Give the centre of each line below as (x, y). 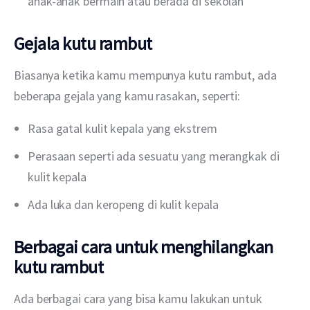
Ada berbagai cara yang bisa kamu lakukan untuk (139, 298)
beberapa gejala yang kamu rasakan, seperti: (127, 95)
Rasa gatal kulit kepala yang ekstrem (122, 128)
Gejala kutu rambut (83, 43)
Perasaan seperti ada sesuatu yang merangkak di (154, 156)
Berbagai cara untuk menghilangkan (144, 246)
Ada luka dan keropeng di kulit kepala (123, 204)
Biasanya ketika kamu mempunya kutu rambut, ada (147, 75)
